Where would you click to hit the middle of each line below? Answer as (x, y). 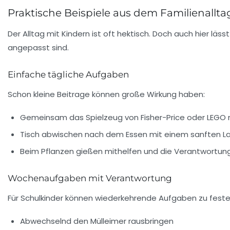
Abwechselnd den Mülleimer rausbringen (97, 221)
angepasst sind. (38, 47)
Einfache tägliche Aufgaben (68, 74)
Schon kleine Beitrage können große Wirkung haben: (106, 94)
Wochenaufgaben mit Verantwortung (90, 178)
